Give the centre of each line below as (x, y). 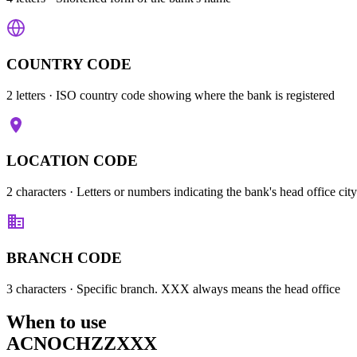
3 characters (36, 288)
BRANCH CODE (64, 257)
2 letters (26, 95)
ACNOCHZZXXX (82, 344)
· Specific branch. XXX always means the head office (203, 288)
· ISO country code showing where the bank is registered (190, 95)
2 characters (36, 192)
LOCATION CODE (72, 161)
